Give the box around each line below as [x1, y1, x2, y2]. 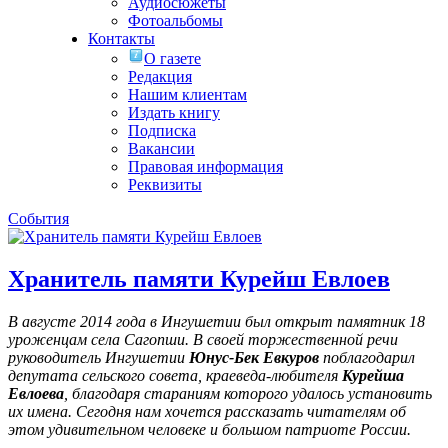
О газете [144, 50, 201, 67]
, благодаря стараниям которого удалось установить [64, 384, 432, 402]
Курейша [342, 366, 404, 384]
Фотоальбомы [128, 12, 223, 29]
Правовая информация [128, 158, 283, 175]
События [8, 210, 69, 227]
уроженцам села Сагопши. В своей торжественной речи [8, 330, 398, 348]
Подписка [128, 122, 196, 139]
